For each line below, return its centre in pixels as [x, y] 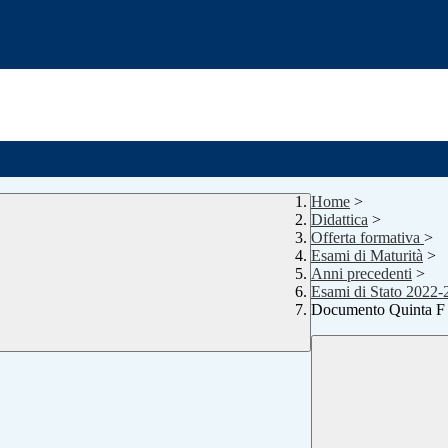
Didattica [339, 220]
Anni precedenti [361, 274]
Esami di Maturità [367, 256]
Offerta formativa [367, 238]
